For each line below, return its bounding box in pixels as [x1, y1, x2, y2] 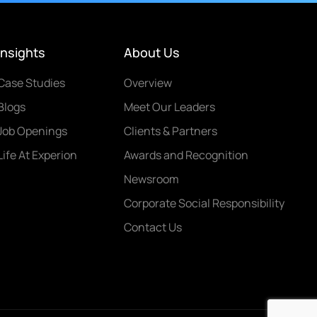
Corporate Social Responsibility [123, 195, 284, 211]
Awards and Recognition [123, 147, 248, 163]
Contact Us [123, 219, 182, 235]
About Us [123, 44, 180, 61]
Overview [123, 75, 172, 91]
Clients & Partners [123, 123, 217, 139]
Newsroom [123, 171, 179, 187]
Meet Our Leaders [123, 99, 215, 115]
